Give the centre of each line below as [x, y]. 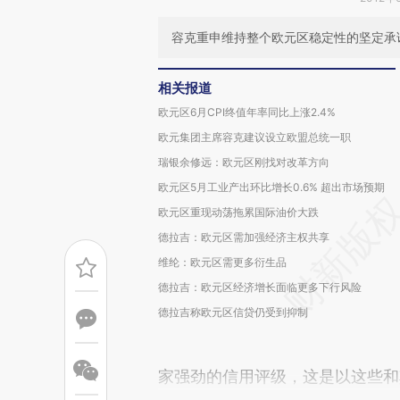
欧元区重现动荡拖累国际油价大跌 [238, 212]
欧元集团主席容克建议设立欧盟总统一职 [254, 137]
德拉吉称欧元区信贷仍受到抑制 [233, 312]
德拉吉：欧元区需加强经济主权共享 [244, 237]
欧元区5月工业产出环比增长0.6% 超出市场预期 [271, 187]
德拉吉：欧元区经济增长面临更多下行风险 [260, 287]
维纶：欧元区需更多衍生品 [222, 262]
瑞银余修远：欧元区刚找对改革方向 [244, 162]
